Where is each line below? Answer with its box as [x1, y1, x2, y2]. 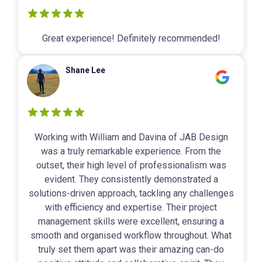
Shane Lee [65, 65, 105, 75]
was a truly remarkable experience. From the [41, 146, 221, 157]
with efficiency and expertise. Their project [45, 202, 217, 213]
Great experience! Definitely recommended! [42, 33, 220, 44]
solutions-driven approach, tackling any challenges [28, 188, 234, 199]
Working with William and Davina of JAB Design [34, 132, 228, 143]
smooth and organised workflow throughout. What [30, 230, 232, 242]
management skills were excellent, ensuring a [38, 216, 224, 227]
